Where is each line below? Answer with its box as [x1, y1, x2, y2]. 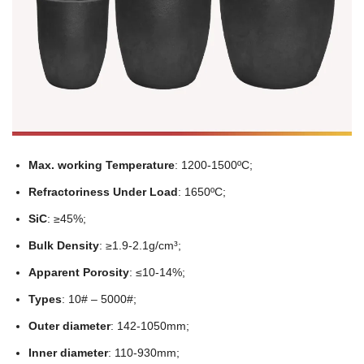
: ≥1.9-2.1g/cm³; [99, 239, 181, 253]
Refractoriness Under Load [28, 185, 178, 199]
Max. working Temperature [28, 158, 175, 172]
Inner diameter [28, 346, 108, 360]
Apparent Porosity [28, 266, 129, 279]
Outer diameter [28, 319, 110, 333]
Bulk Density [28, 239, 99, 253]
